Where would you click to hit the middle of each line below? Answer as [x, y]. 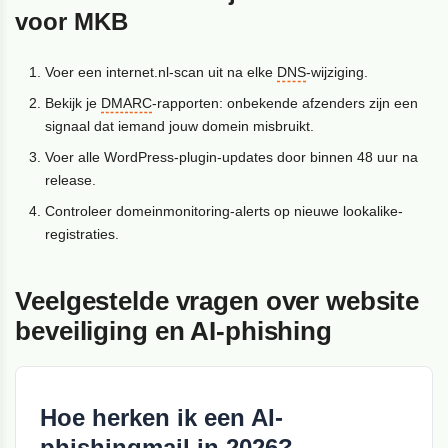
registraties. [82, 234]
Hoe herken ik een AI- [162, 418]
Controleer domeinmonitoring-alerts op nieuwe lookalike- [224, 211]
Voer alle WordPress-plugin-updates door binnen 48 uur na [232, 157]
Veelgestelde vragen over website [217, 301]
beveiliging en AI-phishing [173, 331]
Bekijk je [73, 103]
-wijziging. [337, 72]
